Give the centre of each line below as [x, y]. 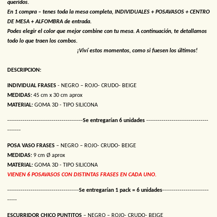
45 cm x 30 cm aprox [57, 95]
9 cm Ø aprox [48, 155]
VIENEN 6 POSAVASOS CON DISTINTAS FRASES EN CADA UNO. [82, 175]
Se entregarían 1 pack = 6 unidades [121, 190]
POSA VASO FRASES [32, 146]
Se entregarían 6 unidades [114, 121]
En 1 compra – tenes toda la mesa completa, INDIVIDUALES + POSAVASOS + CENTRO [108, 12]
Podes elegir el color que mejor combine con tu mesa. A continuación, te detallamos [107, 31]
